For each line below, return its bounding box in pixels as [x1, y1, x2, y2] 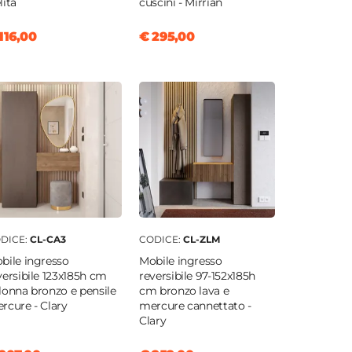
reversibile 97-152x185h [138, 269, 255, 284]
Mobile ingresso [138, 254, 222, 269]
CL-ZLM [182, 233, 220, 246]
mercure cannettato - [138, 299, 251, 313]
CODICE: [138, 233, 183, 246]
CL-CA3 [29, 233, 66, 246]
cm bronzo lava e [138, 284, 229, 299]
